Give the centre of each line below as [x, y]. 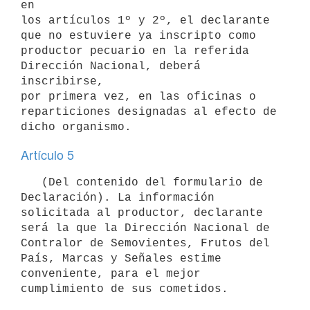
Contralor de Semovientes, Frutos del [145, 243]
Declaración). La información [118, 198]
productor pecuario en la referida [135, 51]
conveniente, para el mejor [111, 274]
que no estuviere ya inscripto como [138, 36]
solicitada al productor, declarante [142, 213]
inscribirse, [62, 81]
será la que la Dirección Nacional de [145, 228]
